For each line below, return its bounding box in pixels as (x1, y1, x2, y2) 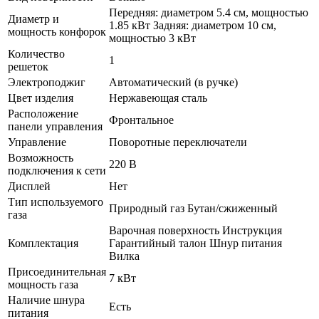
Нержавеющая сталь (109, 91, 207, 104)
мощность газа (8, 278, 78, 291)
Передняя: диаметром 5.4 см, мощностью (109, 6, 308, 19)
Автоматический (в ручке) (109, 75, 238, 88)
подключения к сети (8, 164, 106, 177)
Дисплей (8, 179, 51, 192)
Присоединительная (8, 265, 106, 278)
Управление (8, 135, 66, 148)
